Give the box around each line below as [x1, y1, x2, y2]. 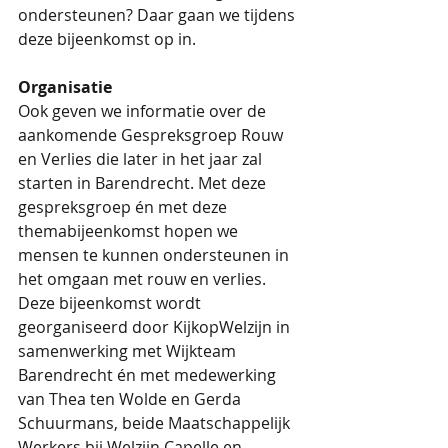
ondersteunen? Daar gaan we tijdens [18, 3, 299, 26]
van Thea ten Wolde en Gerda [18, 387, 245, 410]
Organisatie [18, 75, 112, 98]
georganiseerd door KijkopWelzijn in [18, 315, 294, 338]
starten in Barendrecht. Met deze [18, 171, 270, 194]
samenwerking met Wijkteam [18, 339, 240, 362]
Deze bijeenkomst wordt [18, 291, 205, 314]
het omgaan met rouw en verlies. [18, 267, 270, 290]
